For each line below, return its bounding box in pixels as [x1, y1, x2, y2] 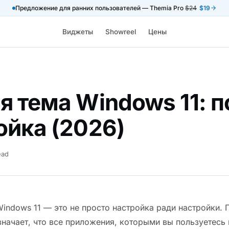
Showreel [105, 27, 136, 36]
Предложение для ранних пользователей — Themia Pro [15, 4, 185, 12]
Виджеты [62, 27, 93, 36]
